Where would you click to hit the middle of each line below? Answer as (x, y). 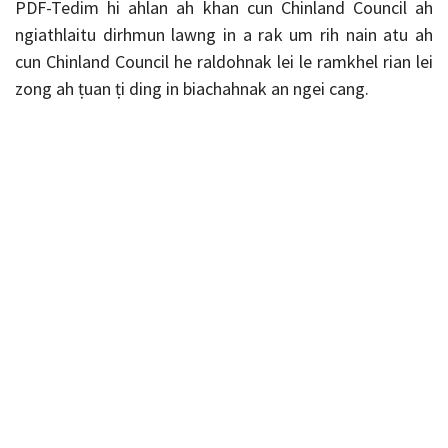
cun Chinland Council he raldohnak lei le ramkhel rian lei (224, 61)
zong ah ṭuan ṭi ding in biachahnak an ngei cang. (192, 88)
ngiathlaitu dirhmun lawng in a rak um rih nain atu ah (224, 34)
